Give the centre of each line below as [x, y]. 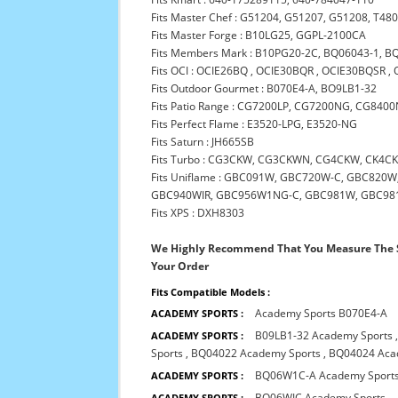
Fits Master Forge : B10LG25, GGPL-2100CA [259, 35]
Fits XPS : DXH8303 [198, 213]
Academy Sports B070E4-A [322, 313]
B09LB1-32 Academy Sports [324, 335]
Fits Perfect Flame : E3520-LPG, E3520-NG [255, 124]
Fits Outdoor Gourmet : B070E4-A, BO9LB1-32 [264, 88]
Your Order [180, 266]
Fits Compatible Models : [211, 292]
